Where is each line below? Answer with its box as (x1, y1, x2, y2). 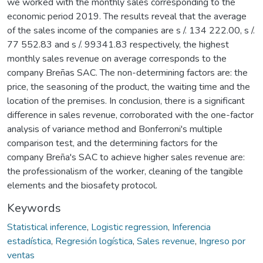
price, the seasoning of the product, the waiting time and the (7, 80, 250, 93)
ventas (7, 248, 35, 262)
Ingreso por (199, 234, 245, 248)
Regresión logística (55, 234, 133, 248)
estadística (7, 234, 51, 248)
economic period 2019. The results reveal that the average (7, 9, 247, 23)
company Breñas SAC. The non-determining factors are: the (7, 66, 248, 79)
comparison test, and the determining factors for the (7, 136, 218, 150)
